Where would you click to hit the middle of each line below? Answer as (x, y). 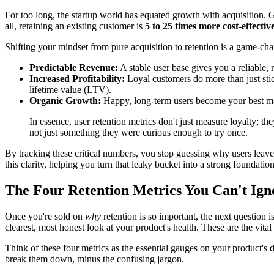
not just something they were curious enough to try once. (139, 132)
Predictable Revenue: (74, 67)
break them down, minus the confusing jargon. (94, 259)
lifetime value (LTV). (70, 89)
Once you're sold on (45, 216)
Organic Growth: (65, 100)
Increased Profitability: (77, 78)
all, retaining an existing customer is (75, 26)
